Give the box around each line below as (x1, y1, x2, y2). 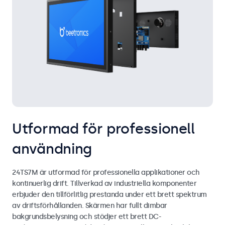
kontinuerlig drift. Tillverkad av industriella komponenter (12, 179, 196, 188)
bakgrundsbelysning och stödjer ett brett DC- (12, 212, 161, 221)
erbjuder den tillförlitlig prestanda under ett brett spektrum (12, 190, 207, 199)
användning (12, 140, 92, 157)
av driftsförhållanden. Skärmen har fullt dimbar (12, 201, 167, 210)
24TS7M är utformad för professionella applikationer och (12, 168, 200, 177)
